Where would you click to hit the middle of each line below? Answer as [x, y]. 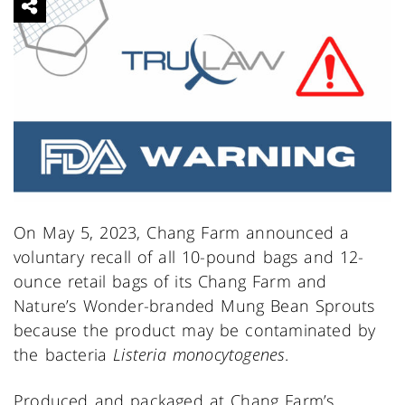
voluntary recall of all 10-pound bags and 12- [189, 257]
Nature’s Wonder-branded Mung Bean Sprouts [194, 306]
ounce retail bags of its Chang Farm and [170, 282]
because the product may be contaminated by [195, 330]
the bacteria [64, 355]
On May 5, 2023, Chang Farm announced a [182, 233]
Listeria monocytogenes [199, 355]
